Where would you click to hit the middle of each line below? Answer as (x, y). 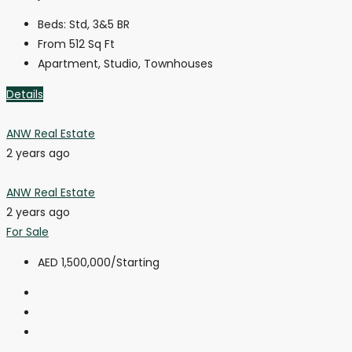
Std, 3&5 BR (99, 24)
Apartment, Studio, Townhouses (125, 63)
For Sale (27, 231)
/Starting (135, 262)
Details (25, 94)
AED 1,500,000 (74, 262)
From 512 (61, 44)
